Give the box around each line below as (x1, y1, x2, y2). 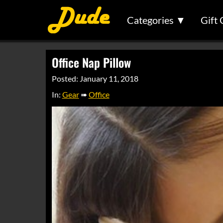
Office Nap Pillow (51, 53, 131, 71)
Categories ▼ (127, 14, 186, 26)
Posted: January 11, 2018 (51, 74, 138, 83)
